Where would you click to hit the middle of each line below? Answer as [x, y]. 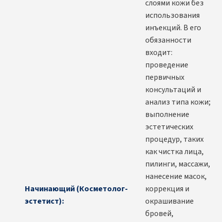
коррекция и [167, 189]
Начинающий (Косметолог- [76, 189]
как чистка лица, [174, 152]
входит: [159, 53]
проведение [167, 65]
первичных [165, 78]
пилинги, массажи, [178, 164]
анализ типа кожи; [178, 102]
